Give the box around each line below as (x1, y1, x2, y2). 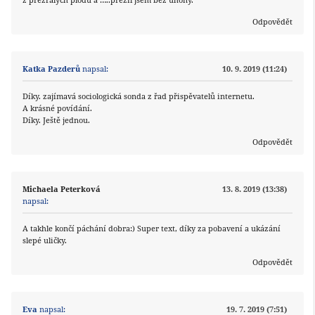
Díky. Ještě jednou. (22, 115, 90, 126)
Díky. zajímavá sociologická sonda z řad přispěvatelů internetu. (22, 91, 255, 102)
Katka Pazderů (22, 63, 80, 75)
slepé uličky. (22, 235, 67, 246)
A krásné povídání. (22, 103, 92, 114)
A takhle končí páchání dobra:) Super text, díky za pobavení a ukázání (22, 223, 281, 234)
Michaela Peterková (22, 184, 101, 195)
